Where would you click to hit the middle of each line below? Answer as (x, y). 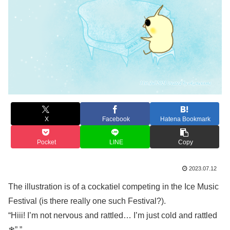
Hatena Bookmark (186, 119)
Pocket (47, 142)
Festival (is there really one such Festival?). (87, 201)
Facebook (116, 119)
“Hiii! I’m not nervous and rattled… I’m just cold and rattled (113, 215)
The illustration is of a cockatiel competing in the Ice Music (113, 186)
